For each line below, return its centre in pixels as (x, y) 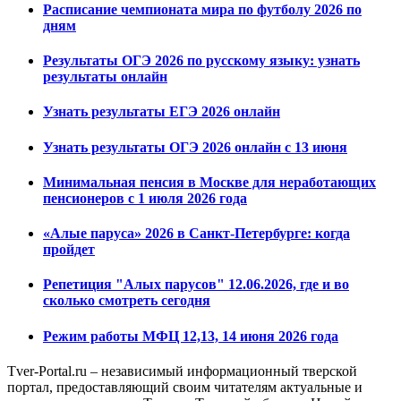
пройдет (69, 250)
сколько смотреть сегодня (127, 301)
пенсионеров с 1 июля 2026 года (145, 198)
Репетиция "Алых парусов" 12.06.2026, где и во (196, 285)
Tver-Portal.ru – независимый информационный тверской (182, 371)
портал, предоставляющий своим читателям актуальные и (185, 387)
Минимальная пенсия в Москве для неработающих (209, 182)
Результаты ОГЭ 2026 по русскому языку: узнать (201, 61)
